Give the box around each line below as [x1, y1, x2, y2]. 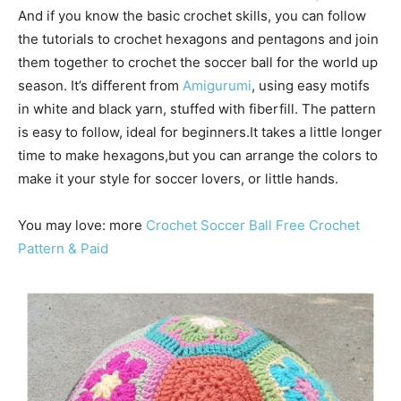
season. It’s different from [18, 77, 183, 94]
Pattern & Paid [18, 240, 108, 257]
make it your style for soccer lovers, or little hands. [18, 170, 338, 187]
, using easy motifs [252, 77, 370, 94]
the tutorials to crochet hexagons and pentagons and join [18, 30, 379, 47]
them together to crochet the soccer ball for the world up [18, 54, 378, 71]
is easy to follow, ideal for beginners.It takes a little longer [18, 124, 382, 141]
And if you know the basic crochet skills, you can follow [18, 7, 366, 24]
